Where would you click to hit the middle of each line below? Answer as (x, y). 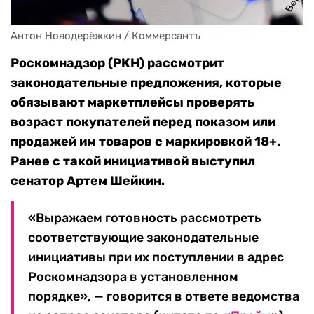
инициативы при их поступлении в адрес (156, 258)
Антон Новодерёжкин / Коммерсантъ (105, 36)
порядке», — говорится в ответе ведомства (164, 297)
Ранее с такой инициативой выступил (133, 162)
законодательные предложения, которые (146, 83)
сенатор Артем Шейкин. (88, 181)
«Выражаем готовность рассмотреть (145, 218)
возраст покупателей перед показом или (143, 122)
